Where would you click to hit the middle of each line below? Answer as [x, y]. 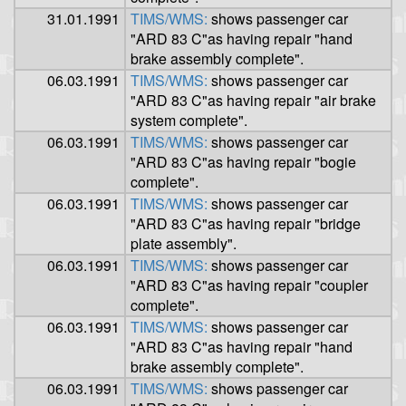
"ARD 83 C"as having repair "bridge [246, 224]
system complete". [189, 121]
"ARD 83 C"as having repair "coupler [249, 285]
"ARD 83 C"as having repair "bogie [243, 162]
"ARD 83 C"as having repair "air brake [253, 101]
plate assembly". [184, 244]
